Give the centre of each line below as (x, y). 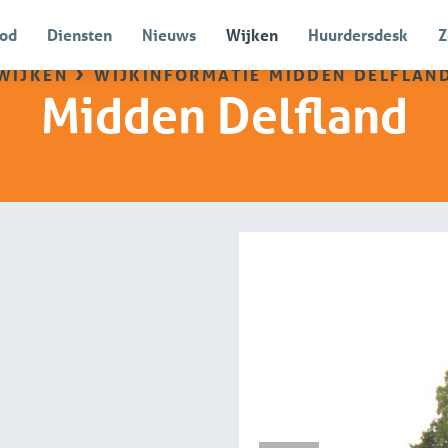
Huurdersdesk (358, 34)
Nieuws (169, 34)
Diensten (79, 34)
